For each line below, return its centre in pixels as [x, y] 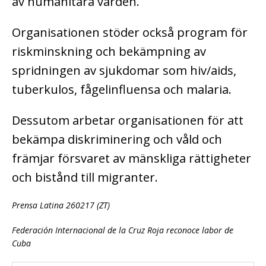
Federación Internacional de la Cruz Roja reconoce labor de [123, 230]
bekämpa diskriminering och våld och [117, 140]
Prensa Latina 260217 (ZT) [61, 205]
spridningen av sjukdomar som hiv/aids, [124, 71]
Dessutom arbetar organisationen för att [128, 121]
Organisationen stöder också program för [130, 33]
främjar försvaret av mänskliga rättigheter [132, 159]
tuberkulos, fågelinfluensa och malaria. [122, 90]
